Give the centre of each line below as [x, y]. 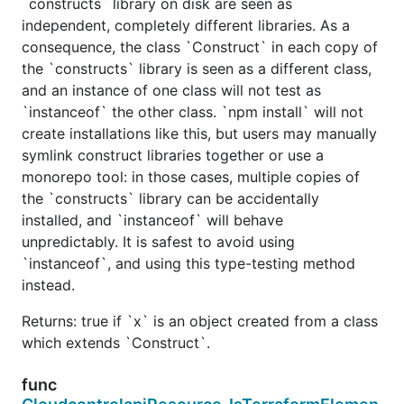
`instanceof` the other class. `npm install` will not [193, 111]
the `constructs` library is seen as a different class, [197, 68]
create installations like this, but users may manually [199, 133]
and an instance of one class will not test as [171, 90]
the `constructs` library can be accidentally [170, 198]
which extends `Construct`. [116, 342]
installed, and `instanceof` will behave [152, 220]
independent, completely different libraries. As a [186, 25]
